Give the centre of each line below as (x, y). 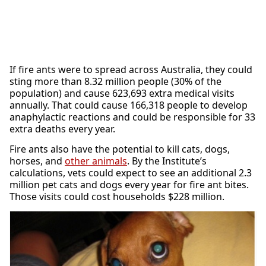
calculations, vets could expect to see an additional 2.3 (131, 172)
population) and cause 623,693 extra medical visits (122, 93)
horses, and (37, 161)
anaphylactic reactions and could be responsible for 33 (132, 117)
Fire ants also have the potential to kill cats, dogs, (120, 149)
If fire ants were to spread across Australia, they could (131, 69)
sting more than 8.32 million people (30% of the (115, 81)
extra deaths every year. (62, 129)
